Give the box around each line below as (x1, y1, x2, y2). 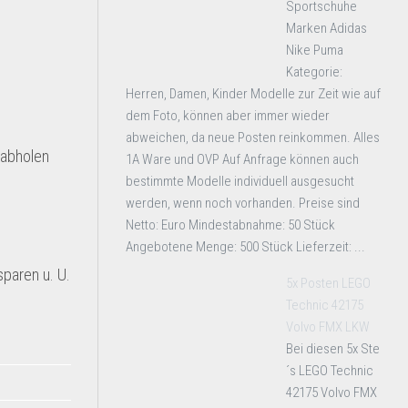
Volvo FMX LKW (286, 319, 370, 335)
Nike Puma (286, 42, 343, 58)
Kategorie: (286, 64, 342, 80)
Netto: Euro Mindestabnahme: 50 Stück (126, 217, 335, 233)
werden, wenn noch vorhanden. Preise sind (126, 195, 360, 211)
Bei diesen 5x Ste (286, 341, 380, 357)
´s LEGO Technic (286, 362, 373, 379)
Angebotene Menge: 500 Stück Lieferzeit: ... (126, 239, 365, 255)
